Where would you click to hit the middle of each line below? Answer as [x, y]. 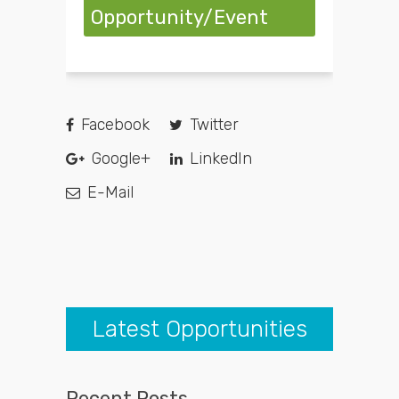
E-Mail [108, 193]
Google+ [119, 159]
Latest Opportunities [199, 330]
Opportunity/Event [179, 18]
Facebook [113, 125]
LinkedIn [219, 159]
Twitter [212, 125]
